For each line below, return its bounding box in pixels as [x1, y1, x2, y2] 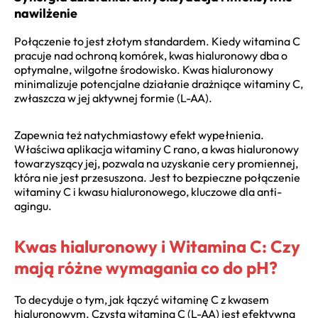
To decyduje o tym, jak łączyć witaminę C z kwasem [14, 292, 269, 307]
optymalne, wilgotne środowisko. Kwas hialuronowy [14, 62, 273, 77]
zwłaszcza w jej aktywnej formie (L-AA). [14, 90, 212, 105]
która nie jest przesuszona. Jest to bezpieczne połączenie [14, 170, 300, 185]
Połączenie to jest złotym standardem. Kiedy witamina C [14, 33, 300, 48]
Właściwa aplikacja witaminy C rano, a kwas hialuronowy [14, 141, 299, 156]
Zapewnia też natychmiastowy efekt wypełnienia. [14, 127, 264, 142]
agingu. [14, 198, 52, 213]
